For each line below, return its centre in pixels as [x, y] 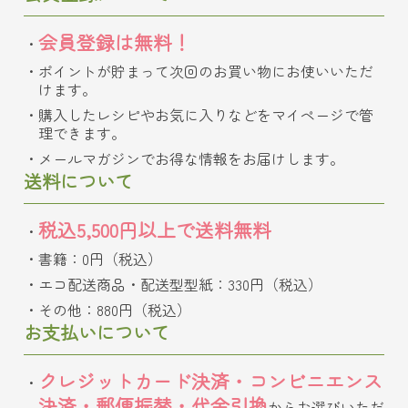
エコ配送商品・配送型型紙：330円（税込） [180, 284]
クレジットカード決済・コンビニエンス [210, 380]
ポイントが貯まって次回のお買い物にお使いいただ [206, 71]
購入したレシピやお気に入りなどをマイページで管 [206, 114]
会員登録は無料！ [115, 41]
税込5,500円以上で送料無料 [155, 229]
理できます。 [82, 133]
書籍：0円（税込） [100, 258]
